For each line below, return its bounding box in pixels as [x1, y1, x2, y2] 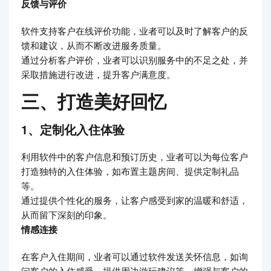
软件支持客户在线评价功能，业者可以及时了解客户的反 [21, 24, 248, 37]
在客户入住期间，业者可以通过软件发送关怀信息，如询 [21, 250, 248, 263]
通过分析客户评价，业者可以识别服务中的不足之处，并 [21, 53, 248, 66]
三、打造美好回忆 [21, 88, 166, 114]
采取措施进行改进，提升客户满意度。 [21, 67, 175, 80]
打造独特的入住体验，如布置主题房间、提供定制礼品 [21, 165, 239, 178]
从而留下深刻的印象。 [21, 208, 112, 221]
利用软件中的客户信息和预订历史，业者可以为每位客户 [21, 150, 248, 163]
